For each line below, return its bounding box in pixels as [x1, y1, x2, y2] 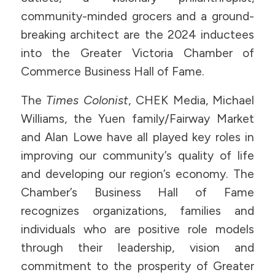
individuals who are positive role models [20, 222, 255, 236]
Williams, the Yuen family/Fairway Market [20, 111, 255, 126]
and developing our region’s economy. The [20, 166, 255, 181]
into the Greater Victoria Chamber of [20, 46, 255, 61]
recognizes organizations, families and [20, 203, 255, 218]
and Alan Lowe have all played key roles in [20, 130, 255, 144]
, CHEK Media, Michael [128, 93, 255, 107]
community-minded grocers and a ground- [20, 9, 255, 24]
